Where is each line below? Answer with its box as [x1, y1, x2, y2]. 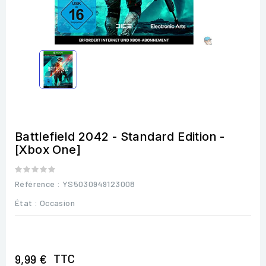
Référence [15, 178, 55, 189]
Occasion [39, 197, 75, 208]
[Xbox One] [15, 142, 81, 157]
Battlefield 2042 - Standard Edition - [15, 129, 225, 144]
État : [15, 197, 38, 208]
